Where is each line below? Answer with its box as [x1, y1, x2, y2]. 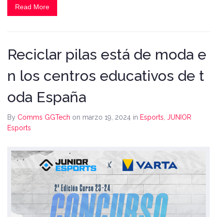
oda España [7, 89, 86, 106]
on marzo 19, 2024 [72, 113, 133, 122]
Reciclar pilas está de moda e [7, 46, 206, 63]
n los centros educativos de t [7, 67, 204, 85]
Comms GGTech [17, 113, 70, 122]
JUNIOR [167, 113, 191, 122]
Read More [15, 3, 49, 11]
